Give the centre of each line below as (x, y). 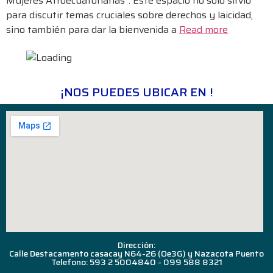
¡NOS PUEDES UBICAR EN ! (136, 92)
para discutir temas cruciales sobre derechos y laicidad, (129, 15)
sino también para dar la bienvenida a (93, 30)
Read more (204, 30)
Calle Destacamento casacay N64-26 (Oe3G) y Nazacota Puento (136, 253)
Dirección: (136, 245)
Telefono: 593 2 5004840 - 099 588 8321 (136, 262)
